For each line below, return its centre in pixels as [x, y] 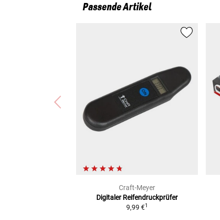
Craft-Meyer [137, 188]
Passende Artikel [117, 7]
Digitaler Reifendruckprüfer [137, 198]
